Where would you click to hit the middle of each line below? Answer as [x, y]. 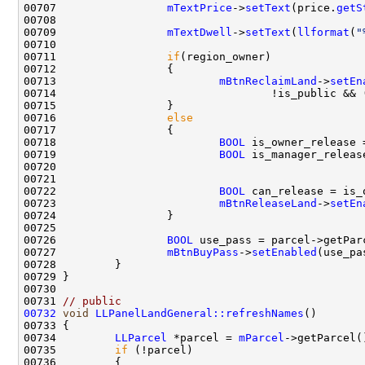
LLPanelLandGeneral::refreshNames [200, 313]
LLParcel [141, 337]
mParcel [262, 337]
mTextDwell [200, 32]
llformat [323, 32]
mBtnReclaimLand [268, 81]
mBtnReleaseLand [268, 203]
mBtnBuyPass [203, 252]
